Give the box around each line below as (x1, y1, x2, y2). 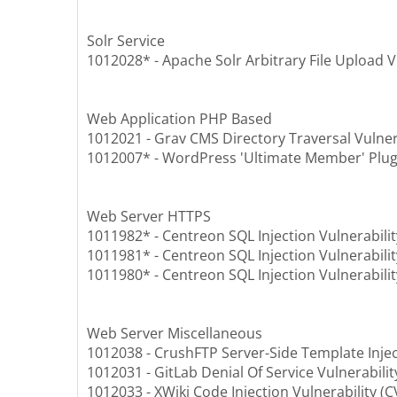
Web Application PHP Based (87, 109, 272, 129)
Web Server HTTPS (87, 206, 211, 227)
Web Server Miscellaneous (87, 323, 262, 344)
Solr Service (87, 31, 165, 51)
